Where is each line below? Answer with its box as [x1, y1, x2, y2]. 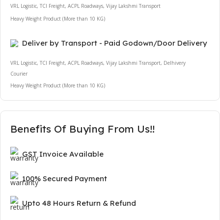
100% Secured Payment [22, 173, 107, 183]
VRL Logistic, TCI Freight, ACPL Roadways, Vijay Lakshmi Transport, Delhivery [10, 59, 186, 66]
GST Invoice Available [22, 149, 104, 159]
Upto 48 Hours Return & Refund [22, 198, 136, 208]
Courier [10, 70, 27, 77]
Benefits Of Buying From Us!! [10, 122, 155, 135]
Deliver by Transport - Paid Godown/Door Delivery [22, 38, 207, 48]
